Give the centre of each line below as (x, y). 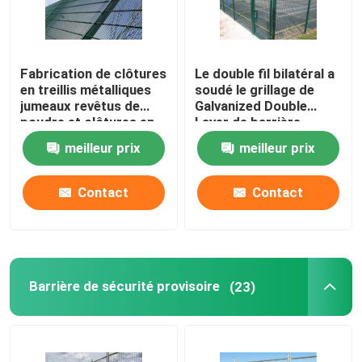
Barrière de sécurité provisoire (124, 286)
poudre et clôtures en (88, 122)
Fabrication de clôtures (94, 74)
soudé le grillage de (255, 90)
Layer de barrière (248, 122)
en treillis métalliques (86, 90)
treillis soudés (64, 139)
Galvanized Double (251, 106)
